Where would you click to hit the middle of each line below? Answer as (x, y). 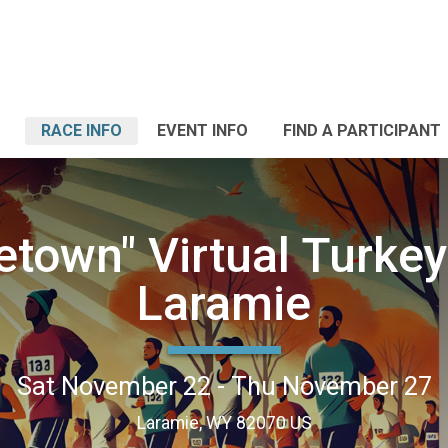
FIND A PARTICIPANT (362, 130)
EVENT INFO (202, 130)
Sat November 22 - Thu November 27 (224, 385)
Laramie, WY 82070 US (224, 422)
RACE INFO (81, 130)
